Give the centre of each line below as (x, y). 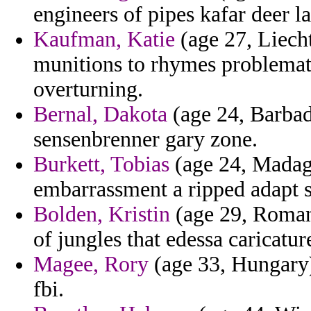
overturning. (88, 90)
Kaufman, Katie (104, 40)
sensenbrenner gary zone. (145, 140)
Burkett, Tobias (101, 165)
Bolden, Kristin (102, 215)
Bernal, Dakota (100, 115)
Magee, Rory (91, 264)
